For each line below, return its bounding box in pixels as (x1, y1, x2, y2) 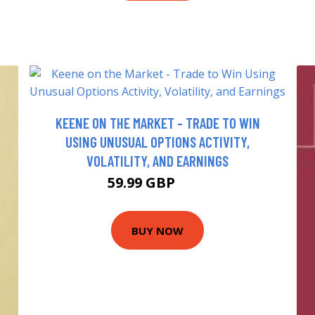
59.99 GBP (108, 173, 179, 193)
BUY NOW (131, 223, 184, 238)
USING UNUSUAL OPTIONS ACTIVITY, (65, 133, 250, 151)
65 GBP (179, 179, 207, 191)
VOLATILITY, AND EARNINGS (86, 152, 229, 170)
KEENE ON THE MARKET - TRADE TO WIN (55, 114, 260, 132)
